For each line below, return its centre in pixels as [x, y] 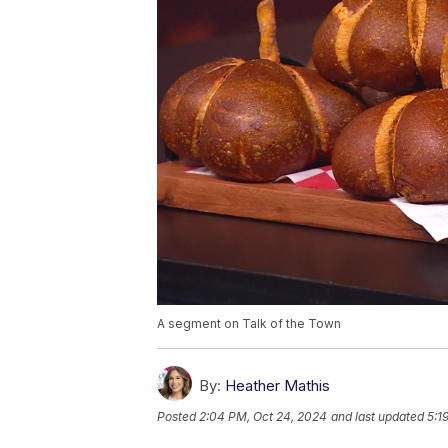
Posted [178, 417]
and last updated [377, 417]
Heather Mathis [277, 386]
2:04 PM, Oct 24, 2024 [263, 417]
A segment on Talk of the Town [249, 324]
